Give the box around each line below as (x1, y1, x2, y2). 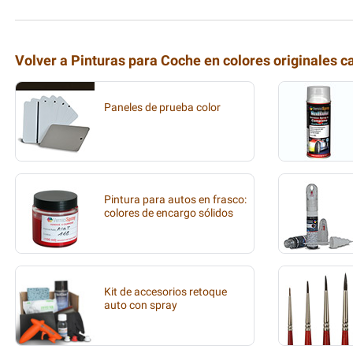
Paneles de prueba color (104, 101, 221, 114)
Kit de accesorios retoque (104, 285, 227, 299)
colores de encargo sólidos (104, 206, 233, 220)
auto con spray (104, 299, 177, 312)
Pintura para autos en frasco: (104, 193, 247, 206)
